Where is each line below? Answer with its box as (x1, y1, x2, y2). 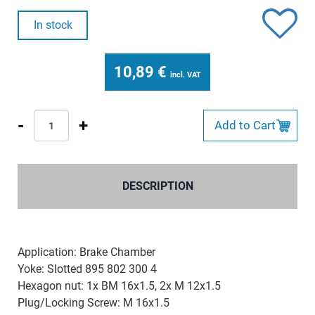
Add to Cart (214, 118, 276, 132)
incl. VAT (170, 70, 201, 79)
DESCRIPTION (122, 179, 193, 193)
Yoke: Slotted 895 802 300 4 (18, 262, 157, 276)
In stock (33, 18, 72, 32)
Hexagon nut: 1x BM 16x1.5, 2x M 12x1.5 (18, 279, 221, 292)
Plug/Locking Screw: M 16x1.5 (18, 296, 169, 309)
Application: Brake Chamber (18, 245, 155, 259)
